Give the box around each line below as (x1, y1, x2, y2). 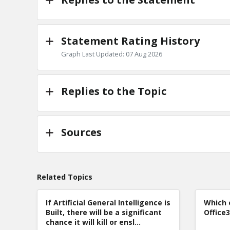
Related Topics (37, 171, 92, 182)
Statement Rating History (61, 33, 200, 48)
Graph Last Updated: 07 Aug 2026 (61, 49, 162, 59)
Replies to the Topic (61, 84, 166, 98)
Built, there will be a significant (46, 207, 162, 217)
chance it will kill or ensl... (46, 217, 141, 227)
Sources (61, 125, 102, 139)
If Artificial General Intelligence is (46, 197, 170, 207)
